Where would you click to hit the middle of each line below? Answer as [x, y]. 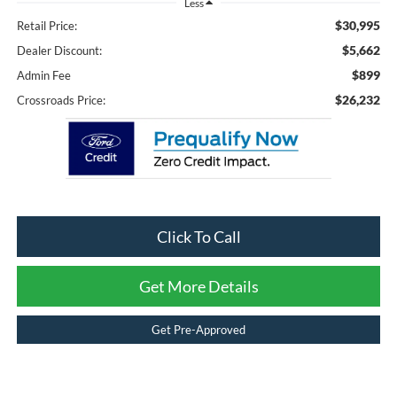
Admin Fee [43, 76]
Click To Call [198, 237]
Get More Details [198, 287]
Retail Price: [47, 26]
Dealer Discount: [59, 51]
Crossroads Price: [61, 101]
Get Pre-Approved [198, 330]
